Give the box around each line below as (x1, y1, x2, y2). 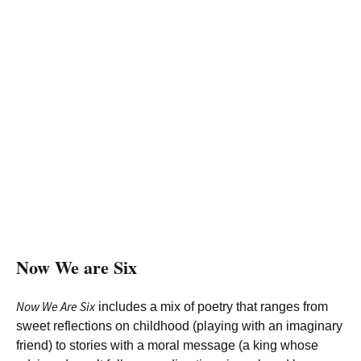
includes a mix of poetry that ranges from (95, 300, 328, 313)
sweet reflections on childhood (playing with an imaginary (16, 319, 342, 333)
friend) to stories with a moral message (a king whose (16, 338, 318, 352)
